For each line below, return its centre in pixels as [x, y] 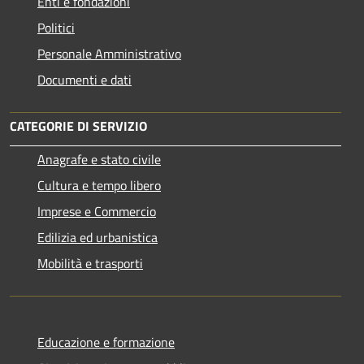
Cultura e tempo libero [99, 185]
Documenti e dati [84, 79]
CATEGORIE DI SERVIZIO [78, 126]
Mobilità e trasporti [90, 263]
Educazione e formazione [106, 342]
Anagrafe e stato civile [99, 159]
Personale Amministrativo [109, 53]
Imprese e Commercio [97, 211]
